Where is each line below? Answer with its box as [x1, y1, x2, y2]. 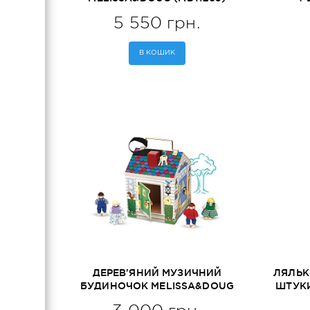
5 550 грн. [113, 13, 201, 33]
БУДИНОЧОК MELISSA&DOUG [80, 280, 235, 291]
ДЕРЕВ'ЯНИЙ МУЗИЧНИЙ [92, 267, 222, 278]
